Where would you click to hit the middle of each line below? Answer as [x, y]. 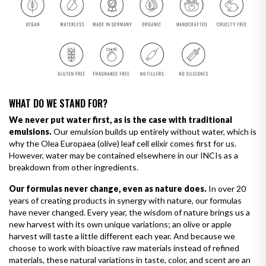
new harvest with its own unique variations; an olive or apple [120, 224]
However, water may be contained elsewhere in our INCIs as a [123, 155]
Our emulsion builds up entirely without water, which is [154, 131]
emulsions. [30, 131]
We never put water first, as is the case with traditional [121, 119]
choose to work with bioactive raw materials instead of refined [124, 248]
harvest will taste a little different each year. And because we [122, 236]
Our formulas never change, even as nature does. [108, 188]
